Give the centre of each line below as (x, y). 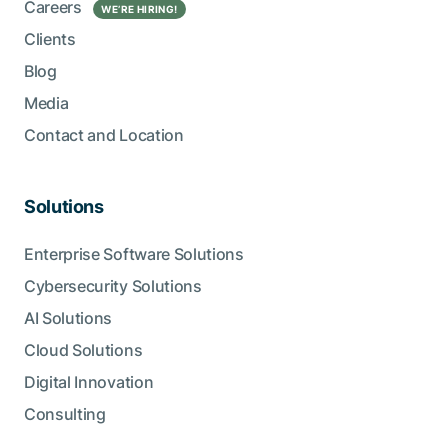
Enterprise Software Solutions (134, 254)
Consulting (65, 414)
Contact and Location (104, 135)
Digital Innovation (89, 382)
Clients (50, 39)
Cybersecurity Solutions (113, 286)
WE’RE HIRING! (139, 9)
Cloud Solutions (83, 350)
